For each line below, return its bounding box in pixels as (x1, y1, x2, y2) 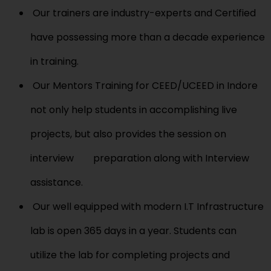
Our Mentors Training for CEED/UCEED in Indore (30, 78, 258, 93)
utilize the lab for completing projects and (30, 247, 230, 262)
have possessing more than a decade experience (30, 30, 265, 44)
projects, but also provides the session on (30, 126, 226, 141)
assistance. (30, 175, 83, 189)
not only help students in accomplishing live (30, 102, 237, 117)
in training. (30, 54, 79, 68)
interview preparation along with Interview (30, 151, 249, 165)
